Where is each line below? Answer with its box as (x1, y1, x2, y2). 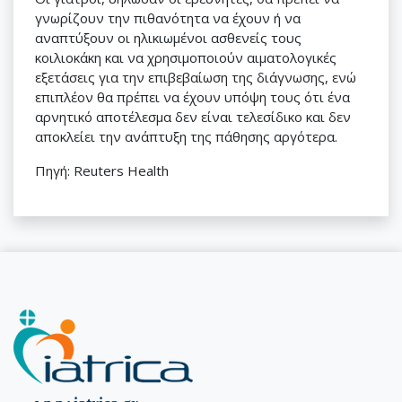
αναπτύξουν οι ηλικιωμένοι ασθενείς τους (35, 29, 301, 47)
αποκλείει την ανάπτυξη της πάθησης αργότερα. (35, 127, 337, 145)
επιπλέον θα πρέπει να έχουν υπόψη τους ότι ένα (35, 88, 350, 106)
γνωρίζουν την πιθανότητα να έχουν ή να (35, 9, 301, 27)
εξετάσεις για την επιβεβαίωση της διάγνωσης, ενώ (35, 68, 356, 86)
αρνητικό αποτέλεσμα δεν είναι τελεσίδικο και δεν (35, 108, 351, 126)
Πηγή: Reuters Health (35, 162, 169, 179)
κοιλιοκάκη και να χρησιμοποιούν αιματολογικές (35, 48, 336, 66)
